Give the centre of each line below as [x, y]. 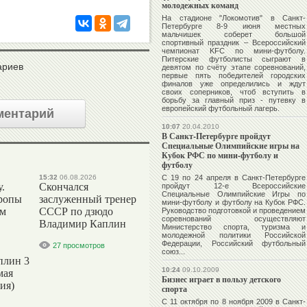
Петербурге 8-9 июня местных [234, 26]
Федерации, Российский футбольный [234, 244]
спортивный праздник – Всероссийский [234, 43]
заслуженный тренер [88, 199]
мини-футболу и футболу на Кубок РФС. [234, 202]
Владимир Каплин [83, 224]
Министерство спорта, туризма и [234, 227]
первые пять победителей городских [234, 76]
